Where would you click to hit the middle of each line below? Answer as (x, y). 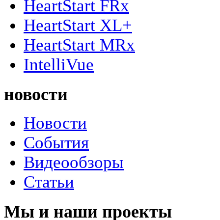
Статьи (49, 182)
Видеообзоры (74, 163)
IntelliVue (59, 64)
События (56, 143)
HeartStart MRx (79, 45)
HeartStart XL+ (78, 25)
